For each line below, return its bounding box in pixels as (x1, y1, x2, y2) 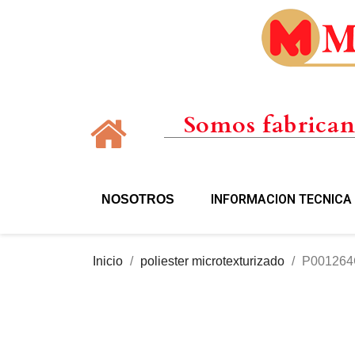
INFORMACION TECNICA (210, 191, 352, 207)
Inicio (93, 254, 123, 268)
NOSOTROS (101, 192, 174, 206)
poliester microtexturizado (140, 254, 284, 268)
